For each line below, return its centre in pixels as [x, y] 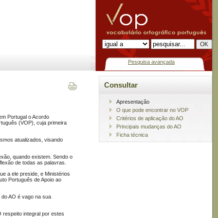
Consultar [121, 85]
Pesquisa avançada [151, 62]
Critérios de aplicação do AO [150, 118]
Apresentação [133, 101]
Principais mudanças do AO [149, 126]
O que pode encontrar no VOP [152, 110]
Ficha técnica [132, 135]
